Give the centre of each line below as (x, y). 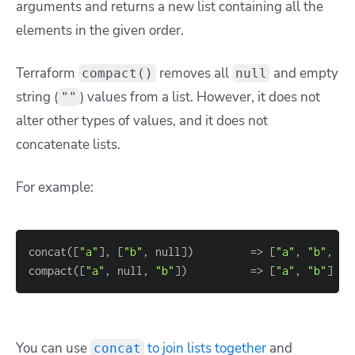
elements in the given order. (100, 31)
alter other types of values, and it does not (142, 121)
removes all (194, 74)
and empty (304, 74)
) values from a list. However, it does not (200, 97)
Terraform (47, 74)
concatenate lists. (68, 145)
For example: (55, 188)
